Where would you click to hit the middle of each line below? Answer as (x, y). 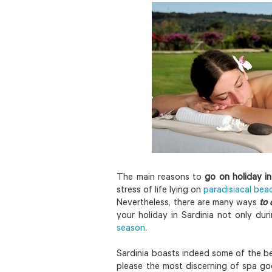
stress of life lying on (160, 191)
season (131, 229)
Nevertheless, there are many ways (187, 203)
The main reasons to (161, 178)
